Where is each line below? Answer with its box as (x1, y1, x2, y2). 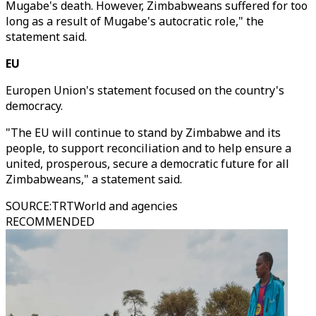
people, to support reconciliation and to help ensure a (6, 140, 291, 156)
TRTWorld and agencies (51, 198, 178, 214)
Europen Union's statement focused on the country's (6, 83, 284, 98)
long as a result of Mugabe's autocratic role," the (6, 13, 264, 29)
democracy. (6, 98, 66, 114)
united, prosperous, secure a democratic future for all (6, 156, 289, 171)
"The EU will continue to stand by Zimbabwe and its (6, 125, 281, 140)
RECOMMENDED (6, 214, 95, 229)
